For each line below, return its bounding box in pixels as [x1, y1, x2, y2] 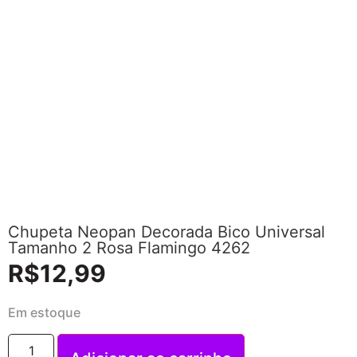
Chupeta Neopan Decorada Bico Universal [8, 222, 325, 241]
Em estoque [8, 304, 80, 321]
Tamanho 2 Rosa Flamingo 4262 [8, 238, 250, 257]
